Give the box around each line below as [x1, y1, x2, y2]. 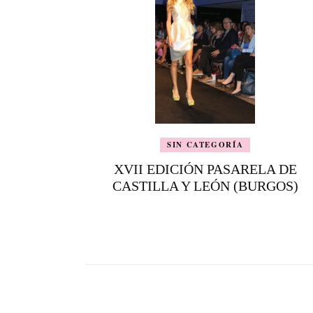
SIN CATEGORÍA [166, 139, 244, 151]
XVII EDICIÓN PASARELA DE [113, 161, 297, 177]
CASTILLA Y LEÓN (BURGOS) [112, 178, 298, 194]
